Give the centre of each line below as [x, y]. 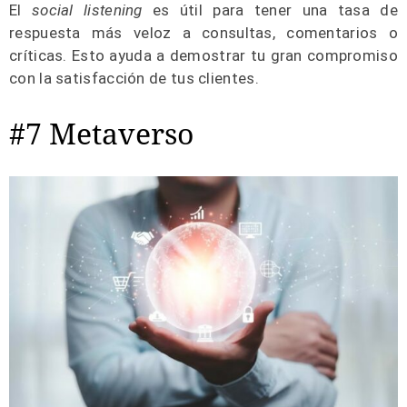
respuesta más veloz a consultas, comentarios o [203, 32]
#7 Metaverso [101, 133]
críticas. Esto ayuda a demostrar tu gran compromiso [203, 55]
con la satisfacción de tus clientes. [134, 78]
